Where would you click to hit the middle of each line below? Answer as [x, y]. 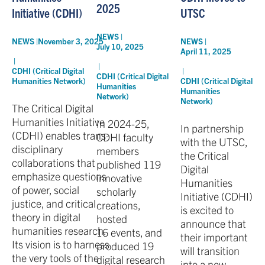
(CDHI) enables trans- [61, 135]
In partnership [212, 128]
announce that [214, 223]
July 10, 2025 [120, 47]
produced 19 [125, 246]
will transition [210, 250]
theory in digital [46, 217]
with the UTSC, [214, 141]
